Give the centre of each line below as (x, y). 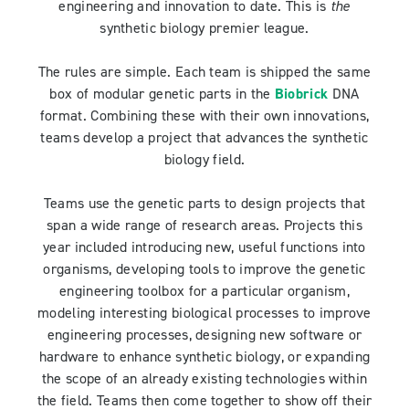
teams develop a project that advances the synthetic (204, 138)
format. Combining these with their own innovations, (204, 116)
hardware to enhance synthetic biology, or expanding (204, 357)
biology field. (204, 160)
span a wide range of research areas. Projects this (204, 226)
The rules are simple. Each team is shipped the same (204, 73)
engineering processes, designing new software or (204, 336)
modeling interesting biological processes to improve (204, 314)
